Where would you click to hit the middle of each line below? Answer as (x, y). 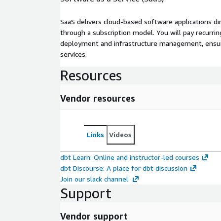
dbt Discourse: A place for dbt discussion (124, 168)
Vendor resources (98, 98)
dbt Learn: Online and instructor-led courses (130, 157)
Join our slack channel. (95, 179)
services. (74, 54)
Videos (120, 135)
